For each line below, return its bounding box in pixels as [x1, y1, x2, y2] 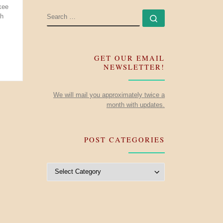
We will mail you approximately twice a [53, 91, 165, 99]
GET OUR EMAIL [94, 53, 165, 63]
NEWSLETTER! [104, 62, 165, 72]
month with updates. [107, 101, 165, 109]
